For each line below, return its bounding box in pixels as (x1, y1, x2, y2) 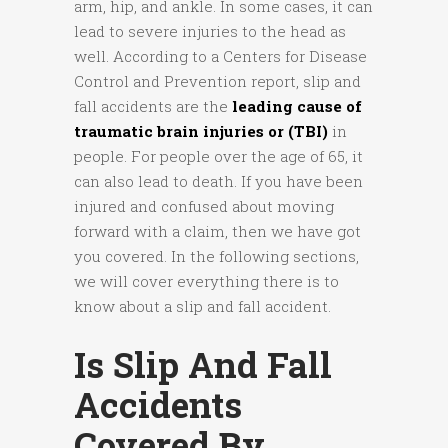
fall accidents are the (74, 96, 232, 117)
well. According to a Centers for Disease (74, 46, 367, 67)
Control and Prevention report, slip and (74, 71, 361, 92)
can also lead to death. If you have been (74, 171, 363, 192)
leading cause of (232, 96, 362, 117)
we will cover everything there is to (74, 271, 339, 292)
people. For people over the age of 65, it (74, 146, 363, 167)
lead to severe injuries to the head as (74, 21, 346, 42)
